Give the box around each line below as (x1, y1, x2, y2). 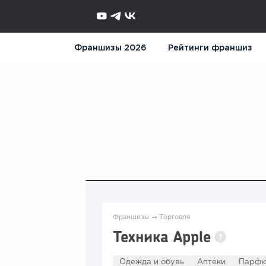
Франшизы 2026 (74, 45, 147, 52)
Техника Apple (113, 227, 211, 246)
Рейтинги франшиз (168, 45, 252, 52)
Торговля (159, 214, 190, 220)
